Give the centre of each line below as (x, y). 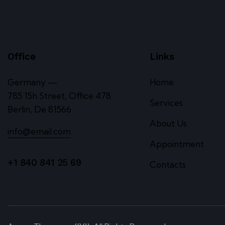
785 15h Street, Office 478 (59, 95)
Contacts (167, 164)
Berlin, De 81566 (39, 109)
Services (166, 102)
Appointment (177, 144)
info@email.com (39, 131)
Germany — (32, 82)
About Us (168, 123)
